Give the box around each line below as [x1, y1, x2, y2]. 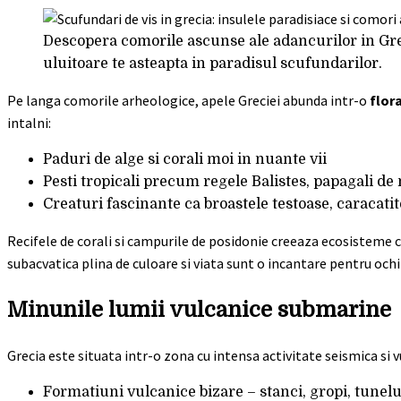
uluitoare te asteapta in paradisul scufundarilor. [43, 55, 382, 72]
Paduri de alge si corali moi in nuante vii [43, 151, 327, 167]
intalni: [7, 114, 51, 132]
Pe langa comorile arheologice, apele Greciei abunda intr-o [7, 91, 370, 109]
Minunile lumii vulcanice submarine [7, 296, 391, 322]
